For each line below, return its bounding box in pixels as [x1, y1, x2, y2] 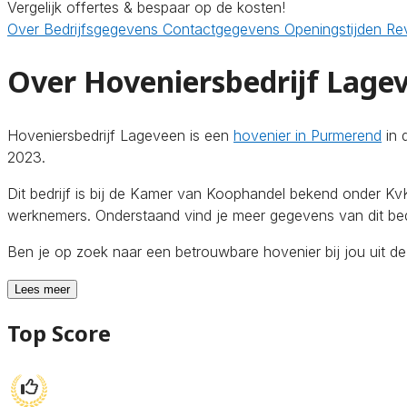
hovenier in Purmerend [233, 125, 382, 144]
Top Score [7, 317, 111, 348]
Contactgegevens [163, 19, 284, 38]
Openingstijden [284, 19, 386, 38]
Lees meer [15, 282, 70, 296]
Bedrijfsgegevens [44, 19, 163, 38]
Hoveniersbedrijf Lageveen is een [7, 125, 233, 144]
